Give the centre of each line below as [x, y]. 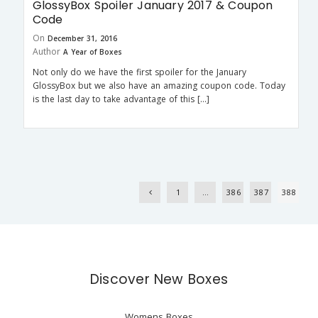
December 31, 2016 [82, 39]
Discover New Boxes [159, 279]
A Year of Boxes [92, 52]
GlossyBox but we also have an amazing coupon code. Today [159, 86]
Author [46, 52]
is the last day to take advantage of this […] [121, 99]
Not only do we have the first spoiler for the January [139, 72]
